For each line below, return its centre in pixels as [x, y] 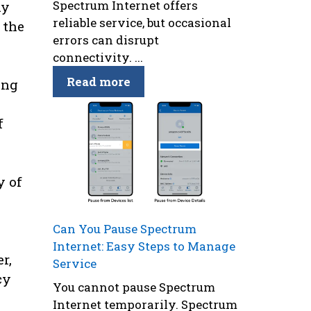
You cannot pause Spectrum [134, 287]
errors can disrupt [106, 40]
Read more [99, 81]
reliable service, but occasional [142, 22]
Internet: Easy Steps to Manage [144, 246]
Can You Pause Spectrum [125, 229]
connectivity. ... [98, 57]
